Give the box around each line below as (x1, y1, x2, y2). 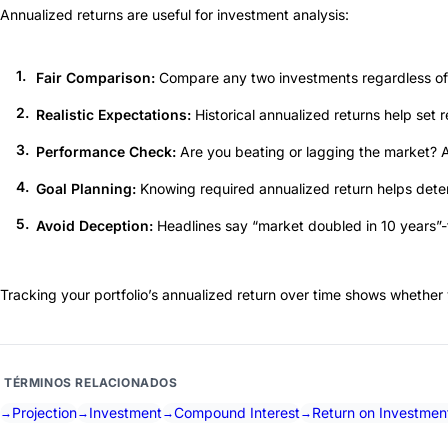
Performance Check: (36, 142, 176, 160)
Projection (12, 403, 77, 421)
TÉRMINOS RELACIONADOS (4, 374, 178, 390)
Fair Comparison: (36, 68, 155, 86)
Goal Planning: (36, 179, 136, 197)
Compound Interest (174, 403, 300, 421)
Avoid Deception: (36, 216, 153, 234)
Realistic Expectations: (36, 105, 191, 123)
